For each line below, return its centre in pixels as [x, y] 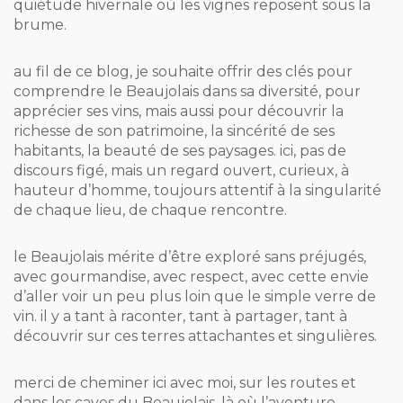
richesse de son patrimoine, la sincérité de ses [174, 130]
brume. [40, 24]
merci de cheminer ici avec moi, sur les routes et [185, 382]
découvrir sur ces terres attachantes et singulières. [195, 336]
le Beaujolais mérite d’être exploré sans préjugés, [190, 256]
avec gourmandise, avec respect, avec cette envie [191, 276]
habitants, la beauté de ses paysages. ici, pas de [180, 150]
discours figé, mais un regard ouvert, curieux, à [181, 170]
